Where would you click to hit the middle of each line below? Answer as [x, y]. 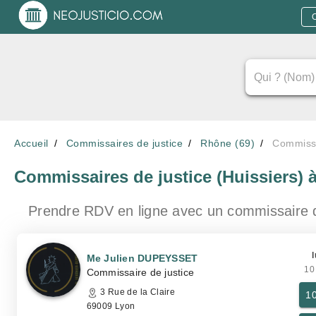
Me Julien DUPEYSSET [142, 258]
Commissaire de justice [140, 272]
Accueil [31, 143]
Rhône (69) [227, 143]
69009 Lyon [111, 306]
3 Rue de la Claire [136, 292]
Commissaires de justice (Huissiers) [161, 177]
